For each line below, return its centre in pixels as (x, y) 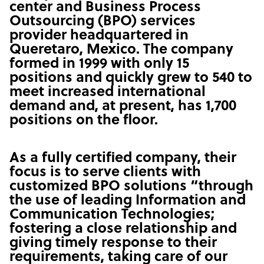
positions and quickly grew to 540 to (131, 78)
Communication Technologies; (112, 215)
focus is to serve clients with (105, 173)
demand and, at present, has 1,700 (123, 107)
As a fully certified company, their (123, 159)
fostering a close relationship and (123, 229)
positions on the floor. (84, 121)
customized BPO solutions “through (131, 187)
